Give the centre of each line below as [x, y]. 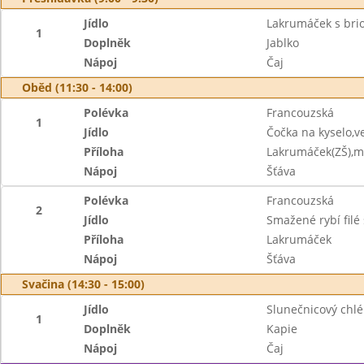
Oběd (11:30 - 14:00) [77, 87]
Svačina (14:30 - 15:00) [83, 284]
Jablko [282, 43]
